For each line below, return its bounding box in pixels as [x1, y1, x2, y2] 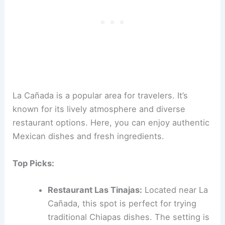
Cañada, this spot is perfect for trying [47, 198, 196, 208]
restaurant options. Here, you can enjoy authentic [13, 118, 210, 128]
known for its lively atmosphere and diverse [13, 104, 186, 115]
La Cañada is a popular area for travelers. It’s [13, 90, 188, 101]
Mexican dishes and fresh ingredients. [13, 131, 165, 142]
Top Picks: [13, 158, 55, 168]
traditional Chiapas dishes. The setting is [47, 211, 209, 222]
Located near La [142, 184, 208, 195]
